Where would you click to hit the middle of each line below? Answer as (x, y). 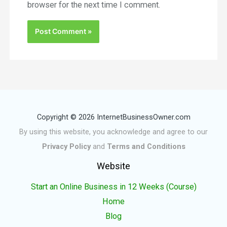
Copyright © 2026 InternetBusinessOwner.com (113, 117)
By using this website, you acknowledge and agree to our (113, 131)
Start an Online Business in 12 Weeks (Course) (113, 186)
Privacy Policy (66, 146)
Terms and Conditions (146, 146)
